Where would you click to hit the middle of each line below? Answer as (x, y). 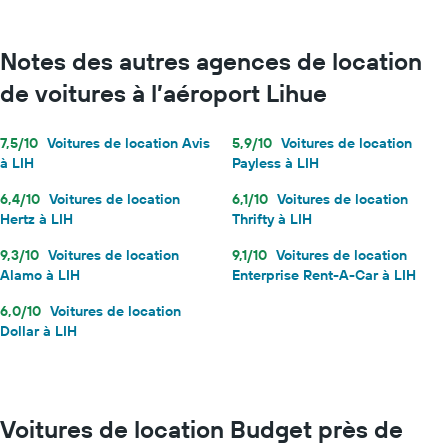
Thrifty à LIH (272, 218)
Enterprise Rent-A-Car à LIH (324, 274)
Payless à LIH (275, 162)
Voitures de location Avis (128, 142)
